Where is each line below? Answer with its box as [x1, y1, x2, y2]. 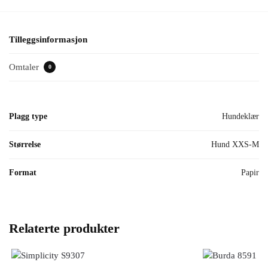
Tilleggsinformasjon [9, 35, 87, 45]
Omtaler [9, 62, 41, 72]
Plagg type [9, 111, 47, 121]
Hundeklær [222, 111, 259, 121]
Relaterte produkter [9, 220, 120, 236]
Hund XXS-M [211, 139, 259, 149]
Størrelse [9, 139, 41, 149]
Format [9, 167, 36, 177]
